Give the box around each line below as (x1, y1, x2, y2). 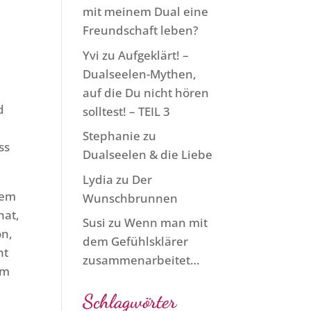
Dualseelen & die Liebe (83, 146, 213, 162)
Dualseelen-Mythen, (83, 65, 197, 82)
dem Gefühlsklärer (83, 233, 189, 249)
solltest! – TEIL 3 (83, 103, 171, 119)
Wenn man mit (124, 215, 208, 230)
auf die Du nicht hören (83, 84, 210, 101)
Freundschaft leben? (83, 22, 199, 38)
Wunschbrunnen (83, 190, 178, 206)
